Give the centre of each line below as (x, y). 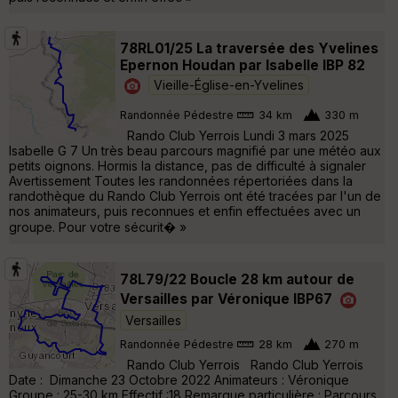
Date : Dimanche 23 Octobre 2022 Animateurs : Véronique (179, 380)
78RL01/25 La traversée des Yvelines (249, 49)
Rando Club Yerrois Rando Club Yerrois (242, 365)
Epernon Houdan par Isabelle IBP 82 (243, 66)
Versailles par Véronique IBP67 (226, 298)
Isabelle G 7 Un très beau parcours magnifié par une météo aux (195, 151)
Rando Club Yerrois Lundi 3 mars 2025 (235, 136)
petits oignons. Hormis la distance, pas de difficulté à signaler (187, 166)
